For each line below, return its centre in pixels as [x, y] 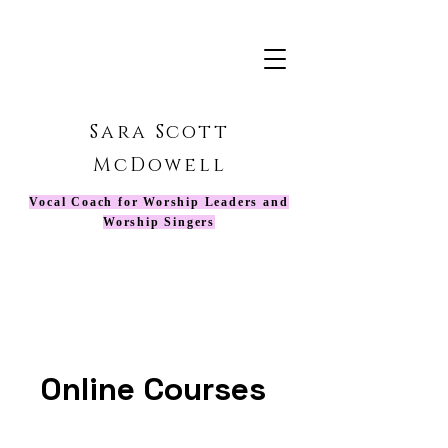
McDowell [160, 165]
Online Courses [153, 389]
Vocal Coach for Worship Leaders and [159, 202]
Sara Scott [160, 132]
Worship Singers [158, 222]
